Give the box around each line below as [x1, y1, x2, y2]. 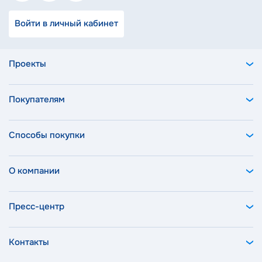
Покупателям [9, 93, 65, 105]
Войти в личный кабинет [15, 18, 118, 30]
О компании [9, 164, 60, 177]
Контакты [9, 236, 49, 248]
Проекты [9, 57, 46, 70]
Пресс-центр [9, 200, 64, 212]
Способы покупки [9, 129, 85, 141]
